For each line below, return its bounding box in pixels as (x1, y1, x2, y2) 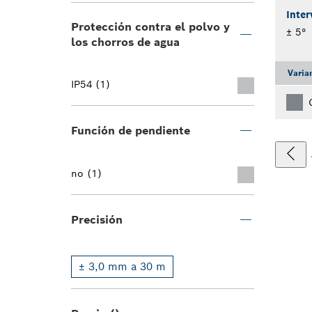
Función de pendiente (71, 123, 190, 138)
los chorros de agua (71, 35, 180, 49)
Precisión (71, 212, 123, 227)
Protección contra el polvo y (71, 19, 230, 34)
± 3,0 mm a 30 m (79, 260, 166, 273)
